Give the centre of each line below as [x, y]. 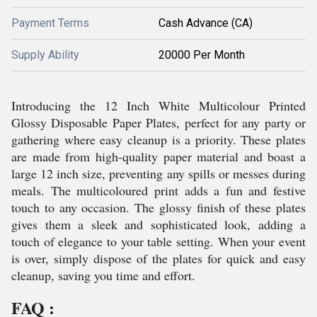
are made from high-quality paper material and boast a [158, 156]
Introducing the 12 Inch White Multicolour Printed [158, 105]
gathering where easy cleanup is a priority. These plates [158, 139]
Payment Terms [50, 23]
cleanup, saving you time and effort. [103, 275]
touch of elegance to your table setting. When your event [158, 241]
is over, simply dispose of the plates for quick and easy [158, 258]
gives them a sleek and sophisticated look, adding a [158, 224]
